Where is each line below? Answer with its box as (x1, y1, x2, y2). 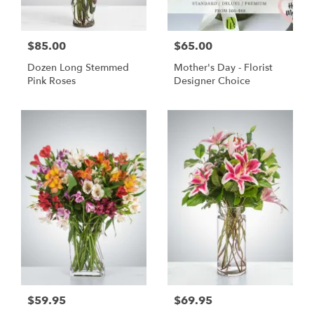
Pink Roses (27, 74, 76, 88)
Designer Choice (174, 74, 250, 88)
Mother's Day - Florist (174, 61, 273, 74)
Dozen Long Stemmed (27, 61, 129, 74)
